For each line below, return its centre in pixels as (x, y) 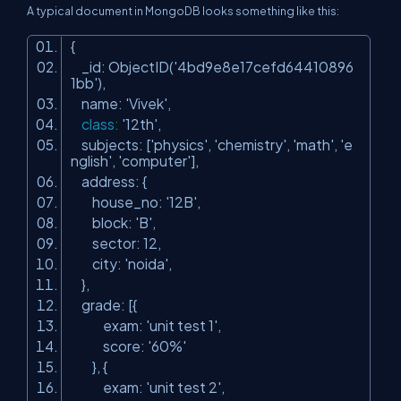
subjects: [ (111, 144)
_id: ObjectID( (122, 66)
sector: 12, (119, 243)
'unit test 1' (182, 325)
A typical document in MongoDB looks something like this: (183, 10)
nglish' (91, 160)
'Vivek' (146, 103)
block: (103, 222)
